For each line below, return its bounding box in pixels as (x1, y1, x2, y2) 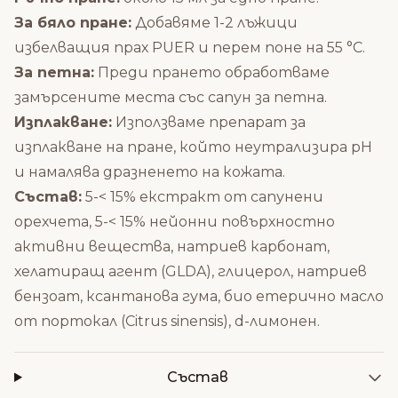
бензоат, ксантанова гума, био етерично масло (14, 287, 384, 305)
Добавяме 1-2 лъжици (131, 13, 298, 31)
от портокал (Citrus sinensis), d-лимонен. (14, 312, 320, 330)
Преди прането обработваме (94, 63, 330, 81)
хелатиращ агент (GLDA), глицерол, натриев (14, 262, 367, 280)
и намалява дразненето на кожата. (14, 163, 285, 180)
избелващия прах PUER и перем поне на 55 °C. (14, 38, 365, 56)
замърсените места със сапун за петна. (14, 88, 327, 106)
